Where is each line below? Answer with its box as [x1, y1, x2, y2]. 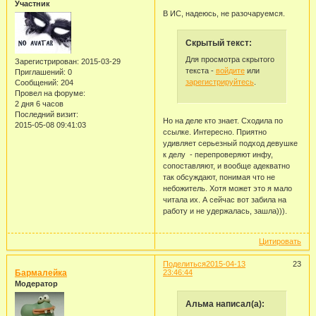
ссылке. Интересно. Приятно [162, 127, 267, 136]
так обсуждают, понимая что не [162, 172, 275, 181]
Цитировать [259, 236, 302, 245]
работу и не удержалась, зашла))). [162, 206, 287, 215]
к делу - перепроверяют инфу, [162, 150, 273, 159]
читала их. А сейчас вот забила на [162, 195, 286, 204]
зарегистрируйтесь [185, 78, 254, 87]
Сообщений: [14, 78, 59, 87]
